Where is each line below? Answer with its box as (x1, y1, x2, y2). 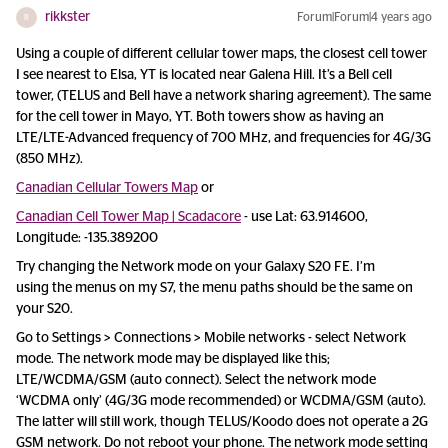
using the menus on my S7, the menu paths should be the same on (16, 281, 413, 295)
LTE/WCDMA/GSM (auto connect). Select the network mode (16, 373, 376, 387)
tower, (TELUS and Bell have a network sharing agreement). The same (16, 89, 431, 103)
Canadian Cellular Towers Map (16, 181, 198, 195)
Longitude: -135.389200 (16, 231, 158, 245)
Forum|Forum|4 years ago (297, 11, 432, 23)
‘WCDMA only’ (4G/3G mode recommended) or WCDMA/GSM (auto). (16, 394, 426, 408)
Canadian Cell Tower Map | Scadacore (16, 210, 241, 224)
